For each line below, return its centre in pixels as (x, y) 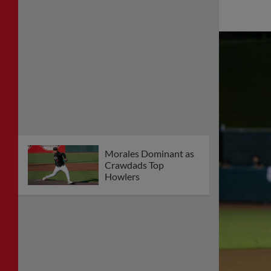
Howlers (122, 177)
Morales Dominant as (149, 154)
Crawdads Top (134, 165)
